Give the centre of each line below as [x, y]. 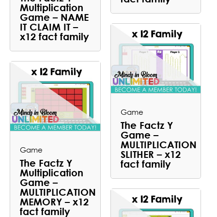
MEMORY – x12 [54, 201]
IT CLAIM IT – [49, 26]
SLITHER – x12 [150, 154]
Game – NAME [54, 17]
